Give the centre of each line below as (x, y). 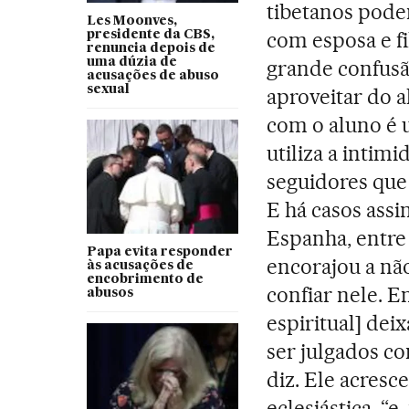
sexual (108, 89)
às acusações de (140, 265)
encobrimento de (145, 279)
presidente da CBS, (150, 34)
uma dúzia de (131, 62)
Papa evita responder (159, 252)
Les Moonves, (131, 21)
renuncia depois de (151, 48)
